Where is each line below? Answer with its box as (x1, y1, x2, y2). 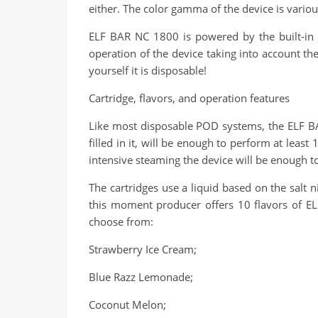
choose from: (89, 214, 153, 229)
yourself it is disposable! (89, 63, 207, 77)
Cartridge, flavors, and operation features (89, 91, 290, 105)
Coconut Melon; (89, 297, 166, 312)
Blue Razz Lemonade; (89, 270, 193, 284)
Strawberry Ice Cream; (89, 242, 197, 256)
